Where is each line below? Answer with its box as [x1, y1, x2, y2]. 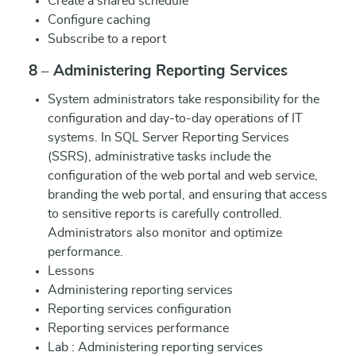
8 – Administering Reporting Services [29, 64, 288, 79]
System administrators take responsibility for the [48, 93, 319, 106]
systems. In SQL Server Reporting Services [48, 131, 289, 144]
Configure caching [48, 14, 150, 26]
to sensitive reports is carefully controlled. [48, 207, 282, 220]
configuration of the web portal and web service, [48, 169, 318, 182]
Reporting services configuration [48, 303, 231, 315]
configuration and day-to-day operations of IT [48, 112, 303, 125]
